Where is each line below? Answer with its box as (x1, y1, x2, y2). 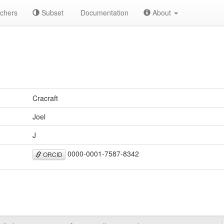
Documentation (78, 7, 128, 17)
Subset (39, 7, 63, 17)
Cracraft (32, 93, 58, 103)
